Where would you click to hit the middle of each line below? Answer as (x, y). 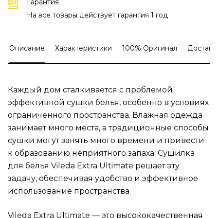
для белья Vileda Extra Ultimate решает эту (94, 166)
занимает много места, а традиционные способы (108, 128)
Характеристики (83, 48)
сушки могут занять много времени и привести (106, 141)
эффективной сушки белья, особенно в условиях (108, 103)
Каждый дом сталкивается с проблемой (90, 90)
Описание (27, 48)
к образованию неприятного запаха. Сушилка (101, 153)
